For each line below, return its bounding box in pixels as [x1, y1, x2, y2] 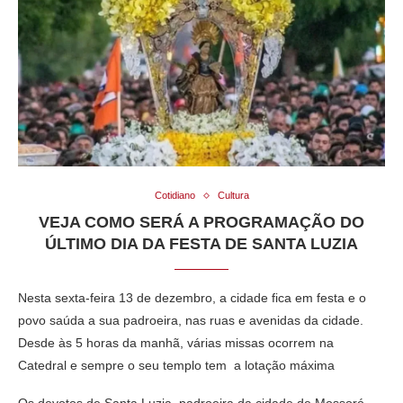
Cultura [217, 190, 249, 201]
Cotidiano [154, 190, 195, 201]
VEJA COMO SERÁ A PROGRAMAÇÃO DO [39, 213, 364, 232]
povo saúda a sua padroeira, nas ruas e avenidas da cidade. [18, 313, 363, 328]
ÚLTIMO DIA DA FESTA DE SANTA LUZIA [45, 235, 358, 254]
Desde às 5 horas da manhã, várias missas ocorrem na [18, 336, 334, 351]
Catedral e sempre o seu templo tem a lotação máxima [18, 358, 335, 373]
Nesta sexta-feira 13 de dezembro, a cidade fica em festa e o [18, 291, 366, 306]
